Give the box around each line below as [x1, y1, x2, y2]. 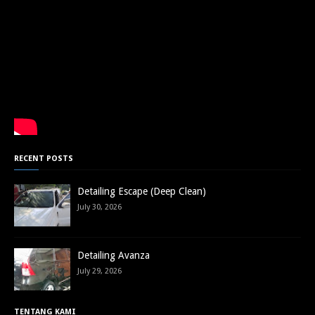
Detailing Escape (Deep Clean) [77, 186, 206, 198]
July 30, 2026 [77, 202, 122, 212]
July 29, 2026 [77, 266, 122, 276]
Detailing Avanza [77, 250, 150, 262]
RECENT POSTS [14, 154, 73, 164]
